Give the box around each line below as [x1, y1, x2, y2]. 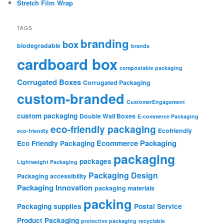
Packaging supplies [17, 200, 82, 211]
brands [131, 41, 150, 49]
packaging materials [94, 183, 155, 192]
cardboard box [17, 53, 118, 74]
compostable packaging [119, 63, 183, 71]
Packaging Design [88, 169, 158, 181]
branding [80, 35, 129, 51]
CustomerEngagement [126, 97, 185, 105]
